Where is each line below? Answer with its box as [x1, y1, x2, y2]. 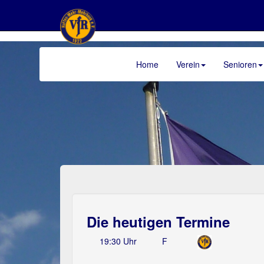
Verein [176, 58, 200, 70]
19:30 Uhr [99, 235, 137, 247]
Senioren [223, 58, 257, 70]
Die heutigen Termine [87, 212, 230, 232]
